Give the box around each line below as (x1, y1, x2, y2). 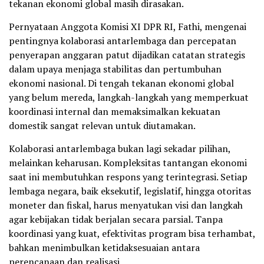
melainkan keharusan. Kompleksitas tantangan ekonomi (9, 156, 247, 170)
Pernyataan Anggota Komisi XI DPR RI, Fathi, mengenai (9, 20, 246, 34)
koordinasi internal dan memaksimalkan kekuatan (9, 105, 220, 118)
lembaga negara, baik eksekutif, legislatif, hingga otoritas (9, 184, 251, 198)
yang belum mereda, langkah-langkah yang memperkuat (9, 91, 249, 104)
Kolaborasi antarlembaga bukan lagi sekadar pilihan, (9, 142, 230, 156)
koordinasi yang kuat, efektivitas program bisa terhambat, (9, 227, 255, 240)
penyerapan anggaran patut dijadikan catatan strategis (9, 48, 245, 62)
